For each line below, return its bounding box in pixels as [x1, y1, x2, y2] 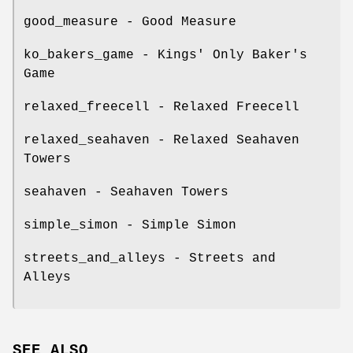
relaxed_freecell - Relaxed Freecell [24, 100, 299, 115]
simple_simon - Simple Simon [24, 218, 236, 233]
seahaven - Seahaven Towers [24, 185, 229, 200]
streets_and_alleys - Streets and [24, 251, 276, 266]
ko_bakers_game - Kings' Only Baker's [24, 48, 307, 63]
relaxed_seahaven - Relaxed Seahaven [24, 133, 299, 148]
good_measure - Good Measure [24, 15, 236, 30]
